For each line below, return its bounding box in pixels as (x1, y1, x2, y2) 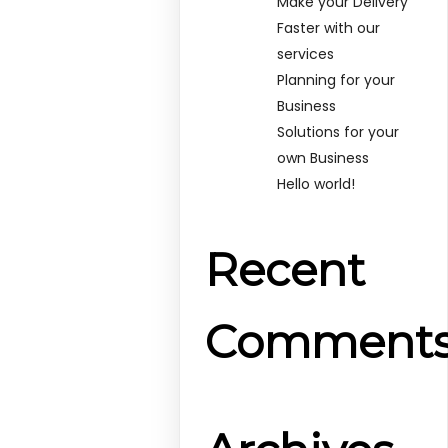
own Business (277, 147, 370, 168)
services (277, 43, 335, 64)
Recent (205, 242, 366, 298)
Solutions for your (277, 121, 400, 142)
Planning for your (277, 69, 396, 90)
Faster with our (277, 17, 381, 38)
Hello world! (277, 173, 356, 194)
